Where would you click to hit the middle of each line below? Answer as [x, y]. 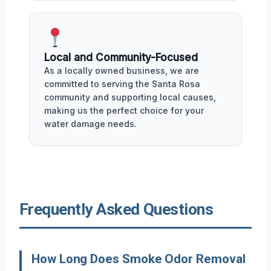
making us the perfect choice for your [124, 110]
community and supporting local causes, [130, 97]
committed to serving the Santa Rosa [122, 84]
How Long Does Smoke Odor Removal [139, 259]
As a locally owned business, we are [122, 70]
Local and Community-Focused [121, 57]
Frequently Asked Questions [116, 209]
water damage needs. [90, 124]
